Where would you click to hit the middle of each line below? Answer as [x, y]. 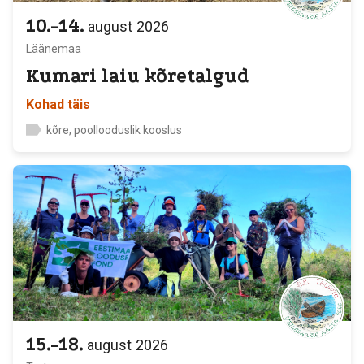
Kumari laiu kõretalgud [137, 76]
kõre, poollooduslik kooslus [114, 130]
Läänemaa [54, 49]
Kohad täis [58, 104]
